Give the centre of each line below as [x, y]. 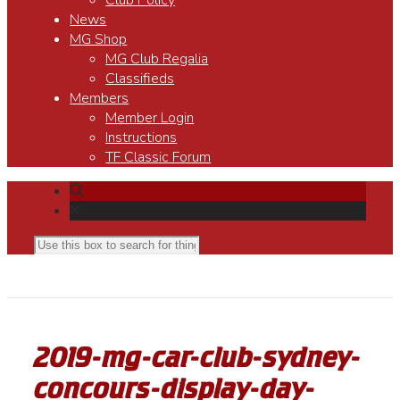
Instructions [142, 137]
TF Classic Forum [158, 157]
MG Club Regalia [157, 59]
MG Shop [99, 39]
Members [100, 98]
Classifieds [140, 79]
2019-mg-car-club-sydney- [198, 358]
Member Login [150, 118]
